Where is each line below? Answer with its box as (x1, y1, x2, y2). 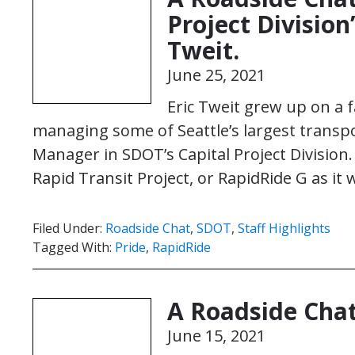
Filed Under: (32, 219, 105, 237)
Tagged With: (32, 239, 115, 256)
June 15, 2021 (167, 325, 265, 346)
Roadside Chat (105, 219, 190, 237)
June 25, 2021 (167, 64, 265, 86)
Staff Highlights (238, 219, 330, 237)
